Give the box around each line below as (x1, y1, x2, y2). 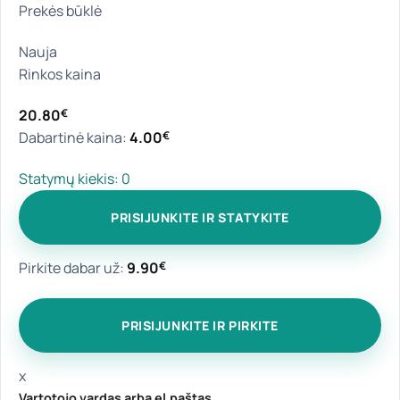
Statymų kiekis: (19, 168, 121, 188)
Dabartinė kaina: (19, 128, 129, 148)
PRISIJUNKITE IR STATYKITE (111, 208, 289, 226)
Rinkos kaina (19, 64, 101, 85)
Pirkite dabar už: (19, 257, 127, 278)
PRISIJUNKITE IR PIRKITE (121, 316, 279, 334)
